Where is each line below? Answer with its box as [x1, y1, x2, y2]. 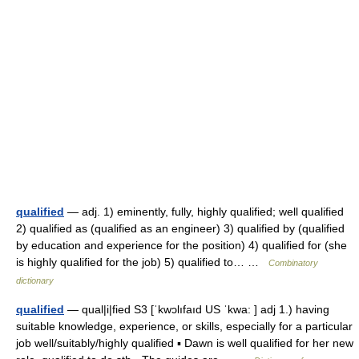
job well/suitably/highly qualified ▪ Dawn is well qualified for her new [16, 337, 353, 349]
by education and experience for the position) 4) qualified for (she [16, 239, 347, 252]
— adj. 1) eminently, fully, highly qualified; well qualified [64, 205, 344, 218]
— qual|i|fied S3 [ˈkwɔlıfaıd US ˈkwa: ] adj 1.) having [64, 303, 329, 316]
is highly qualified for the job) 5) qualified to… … [16, 256, 268, 268]
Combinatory [268, 258, 318, 268]
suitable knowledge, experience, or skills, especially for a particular [16, 320, 353, 333]
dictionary [16, 276, 54, 285]
